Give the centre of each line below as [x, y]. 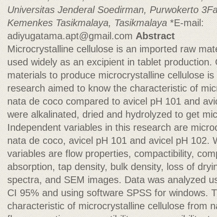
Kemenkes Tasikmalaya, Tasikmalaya [89, 23]
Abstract [155, 36]
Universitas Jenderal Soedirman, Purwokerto [104, 10]
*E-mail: [187, 23]
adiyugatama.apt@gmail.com [70, 36]
